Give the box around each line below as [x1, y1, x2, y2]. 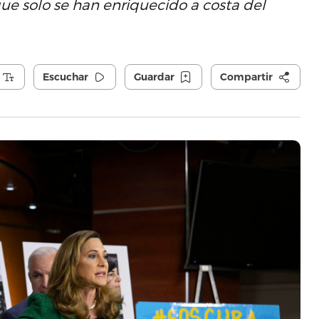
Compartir [219, 70, 273, 83]
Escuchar [42, 70, 88, 83]
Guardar [133, 70, 174, 83]
